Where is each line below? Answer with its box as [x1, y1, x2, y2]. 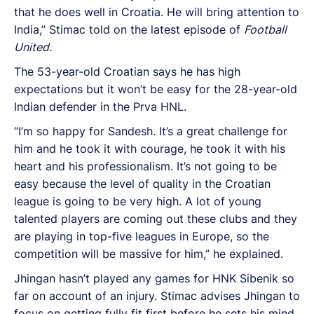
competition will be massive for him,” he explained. [14, 246, 283, 261]
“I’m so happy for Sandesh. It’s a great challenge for [14, 123, 287, 138]
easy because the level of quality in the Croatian [14, 176, 271, 191]
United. [14, 39, 52, 54]
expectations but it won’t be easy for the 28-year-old [14, 81, 297, 96]
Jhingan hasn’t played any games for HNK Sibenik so [14, 271, 294, 285]
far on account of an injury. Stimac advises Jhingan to [14, 288, 300, 303]
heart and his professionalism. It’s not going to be [14, 158, 277, 173]
